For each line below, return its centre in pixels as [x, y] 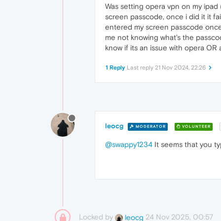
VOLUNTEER [196, 126]
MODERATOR [150, 126]
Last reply [141, 68]
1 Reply [115, 68]
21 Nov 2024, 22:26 [180, 68]
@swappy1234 [129, 145]
